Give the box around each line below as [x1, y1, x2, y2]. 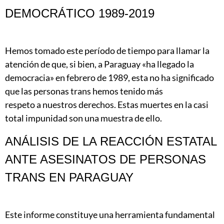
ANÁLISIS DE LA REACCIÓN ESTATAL [5, 134, 216, 148]
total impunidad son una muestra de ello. [5, 112, 162, 124]
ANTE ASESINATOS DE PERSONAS [5, 152, 206, 166]
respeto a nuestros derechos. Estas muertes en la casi [5, 99, 208, 110]
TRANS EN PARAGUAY [5, 170, 133, 184]
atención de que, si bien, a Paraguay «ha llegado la [5, 58, 194, 70]
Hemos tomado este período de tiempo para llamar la [5, 45, 209, 56]
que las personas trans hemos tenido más [5, 85, 163, 97]
